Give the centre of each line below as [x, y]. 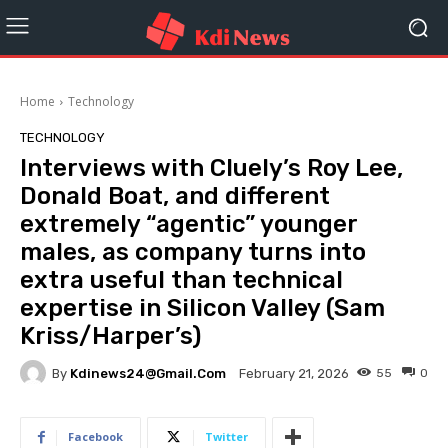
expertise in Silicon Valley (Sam [202, 308]
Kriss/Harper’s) [110, 336]
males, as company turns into [193, 252]
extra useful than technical [181, 280]
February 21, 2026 [294, 374]
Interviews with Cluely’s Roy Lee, [211, 168]
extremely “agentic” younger [188, 224]
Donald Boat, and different [175, 196]
